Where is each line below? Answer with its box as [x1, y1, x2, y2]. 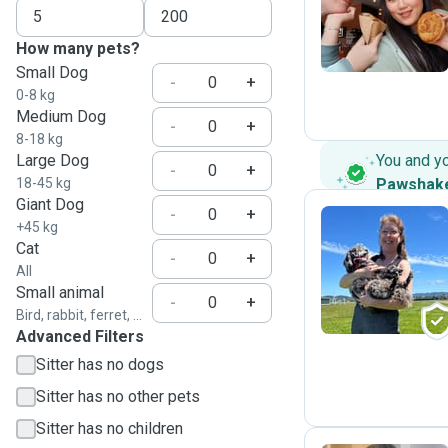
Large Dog [16, 151, 89, 170]
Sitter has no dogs [36, 355, 164, 374]
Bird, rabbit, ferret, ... [16, 307, 142, 323]
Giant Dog [16, 195, 84, 214]
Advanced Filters [16, 327, 144, 346]
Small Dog [16, 63, 88, 82]
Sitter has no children [36, 419, 183, 438]
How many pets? [16, 39, 140, 58]
